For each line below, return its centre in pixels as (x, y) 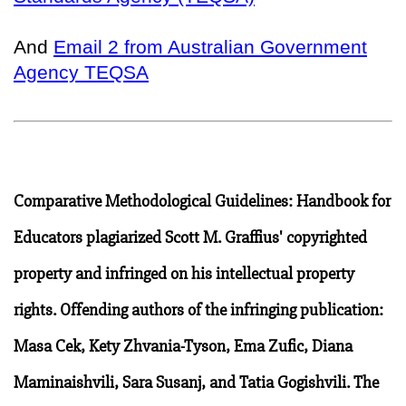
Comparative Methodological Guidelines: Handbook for (202, 201)
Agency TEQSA (81, 72)
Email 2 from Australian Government (210, 46)
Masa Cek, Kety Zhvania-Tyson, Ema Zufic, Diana (183, 346)
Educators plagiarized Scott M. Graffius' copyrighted (190, 237)
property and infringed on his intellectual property (184, 273)
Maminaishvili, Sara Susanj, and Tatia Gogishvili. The (196, 382)
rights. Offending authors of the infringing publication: (198, 309)
